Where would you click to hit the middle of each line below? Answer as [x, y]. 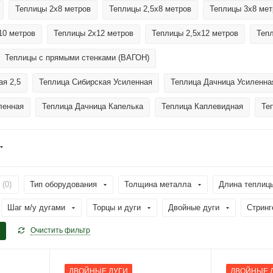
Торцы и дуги [117, 207]
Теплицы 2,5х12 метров [195, 33]
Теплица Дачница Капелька [93, 106]
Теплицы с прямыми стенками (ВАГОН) [77, 58]
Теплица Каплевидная [202, 106]
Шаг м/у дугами [36, 207]
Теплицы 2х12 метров [94, 33]
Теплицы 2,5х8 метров [150, 9]
